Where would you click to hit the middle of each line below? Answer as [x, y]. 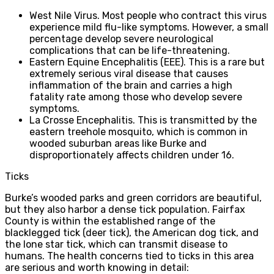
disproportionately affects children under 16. [132, 155]
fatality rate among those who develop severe [136, 97]
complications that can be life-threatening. [130, 50]
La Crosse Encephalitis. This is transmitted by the [143, 120]
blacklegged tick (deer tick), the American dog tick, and [132, 232]
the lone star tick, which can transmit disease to [116, 244]
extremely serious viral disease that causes [129, 73]
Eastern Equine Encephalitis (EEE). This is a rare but [147, 62]
